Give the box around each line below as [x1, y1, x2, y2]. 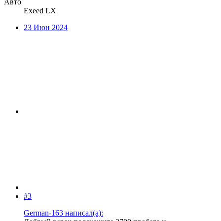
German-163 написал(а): [24, 209, 103, 218]
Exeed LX [24, 6, 56, 15]
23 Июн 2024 [24, 23, 68, 32]
